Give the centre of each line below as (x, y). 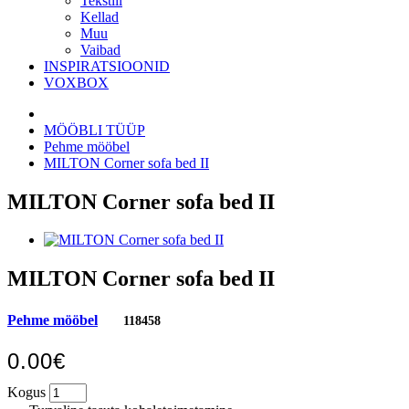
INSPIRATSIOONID (107, 66)
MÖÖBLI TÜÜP (94, 130)
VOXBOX (76, 82)
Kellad (100, 16)
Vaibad (100, 49)
